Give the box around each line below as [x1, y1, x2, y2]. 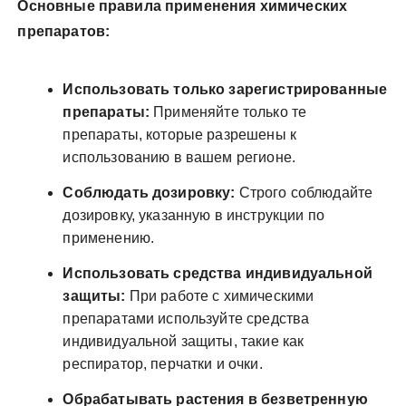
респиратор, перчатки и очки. [63, 355, 263, 372]
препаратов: [17, 23, 111, 39]
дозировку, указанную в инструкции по [63, 207, 324, 223]
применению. [63, 229, 155, 246]
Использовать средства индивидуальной [63, 265, 372, 281]
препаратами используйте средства [63, 310, 310, 326]
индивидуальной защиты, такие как [63, 333, 304, 349]
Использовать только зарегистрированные [63, 81, 388, 97]
